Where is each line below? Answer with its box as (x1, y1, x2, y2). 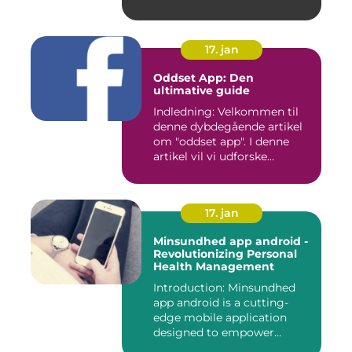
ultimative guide (153, 83, 250, 97)
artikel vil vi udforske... (153, 149, 274, 163)
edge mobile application (153, 310, 287, 324)
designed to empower (153, 325, 274, 339)
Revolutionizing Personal (153, 247, 297, 261)
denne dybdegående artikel (153, 119, 302, 134)
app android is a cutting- (153, 295, 288, 310)
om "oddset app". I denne (153, 134, 289, 148)
